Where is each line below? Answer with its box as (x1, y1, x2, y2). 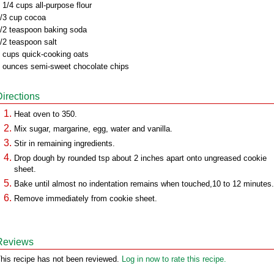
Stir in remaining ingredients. (14, 139, 115, 148)
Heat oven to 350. (14, 109, 77, 119)
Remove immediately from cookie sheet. (14, 194, 157, 203)
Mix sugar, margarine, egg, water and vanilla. (14, 124, 172, 133)
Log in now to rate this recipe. (122, 254, 226, 264)
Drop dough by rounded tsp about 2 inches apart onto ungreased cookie (14, 154, 267, 163)
